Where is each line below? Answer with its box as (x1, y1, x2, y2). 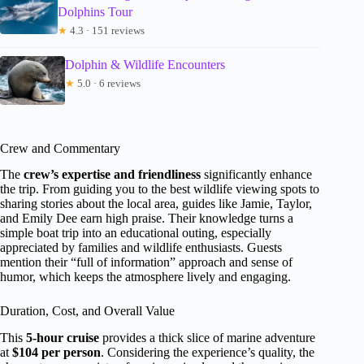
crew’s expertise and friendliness (24, 167, 201, 182)
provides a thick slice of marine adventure (99, 331, 315, 345)
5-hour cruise (26, 331, 99, 345)
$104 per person (12, 345, 101, 360)
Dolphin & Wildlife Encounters (65, 57, 225, 71)
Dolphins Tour (57, 4, 132, 19)
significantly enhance (201, 167, 312, 182)
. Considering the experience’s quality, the (101, 345, 314, 360)
